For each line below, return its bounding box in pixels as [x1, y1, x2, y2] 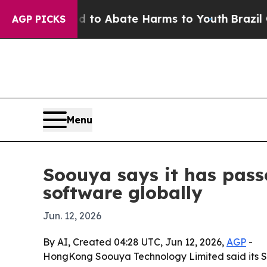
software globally [43, 181, 203, 204]
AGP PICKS [12, 13, 66, 25]
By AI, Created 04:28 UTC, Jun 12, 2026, [43, 236, 226, 249]
